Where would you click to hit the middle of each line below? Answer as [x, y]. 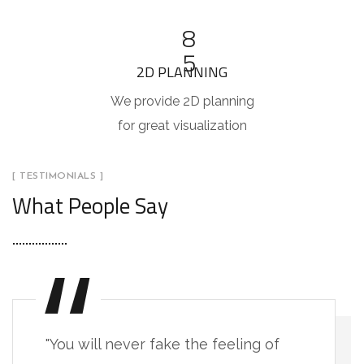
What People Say [90, 205]
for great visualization [182, 125]
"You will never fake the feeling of [162, 344]
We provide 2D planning [182, 101]
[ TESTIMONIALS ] [58, 176]
